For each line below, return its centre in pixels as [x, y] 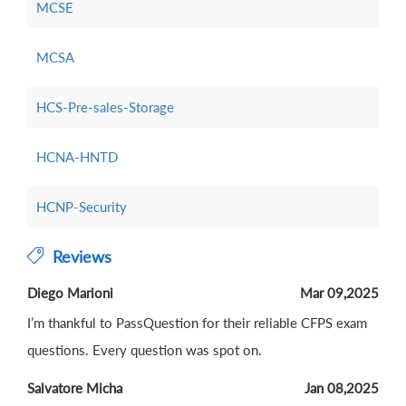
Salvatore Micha [75, 388]
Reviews [77, 256]
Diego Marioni [70, 293]
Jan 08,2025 [342, 388]
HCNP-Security [82, 207]
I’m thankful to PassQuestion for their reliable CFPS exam [197, 323]
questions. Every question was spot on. [145, 350]
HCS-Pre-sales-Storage [105, 107]
